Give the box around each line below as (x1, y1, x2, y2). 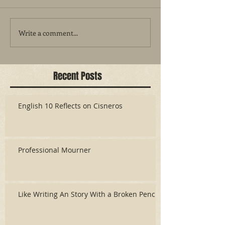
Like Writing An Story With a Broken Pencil (18, 189, 159, 199)
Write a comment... (19, 28, 78, 38)
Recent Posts (53, 69, 102, 83)
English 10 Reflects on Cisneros (18, 101, 123, 110)
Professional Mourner (18, 145, 91, 155)
